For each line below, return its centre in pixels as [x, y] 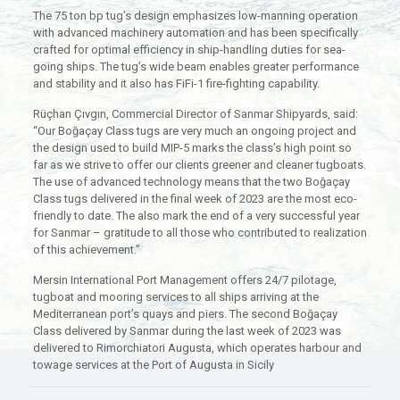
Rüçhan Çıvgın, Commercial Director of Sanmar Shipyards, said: [195, 114]
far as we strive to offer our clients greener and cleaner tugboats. [199, 165]
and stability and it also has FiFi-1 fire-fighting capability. [176, 84]
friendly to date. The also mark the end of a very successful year [196, 216]
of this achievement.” [86, 250]
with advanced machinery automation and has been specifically [195, 33]
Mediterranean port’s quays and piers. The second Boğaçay [185, 314]
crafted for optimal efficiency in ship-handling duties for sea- [189, 50]
